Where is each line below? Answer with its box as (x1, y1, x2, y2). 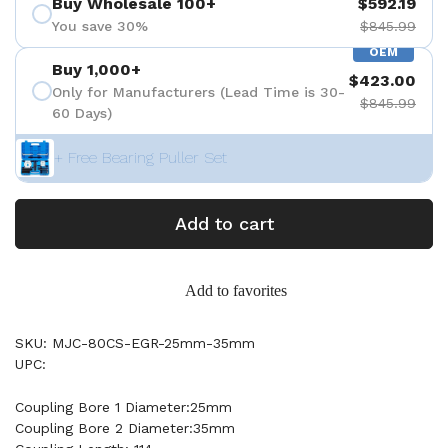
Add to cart (174, 213, 274, 234)
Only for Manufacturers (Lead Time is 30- (52, 84, 345, 100)
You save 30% (52, 17, 148, 34)
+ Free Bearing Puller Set (54, 148, 227, 167)
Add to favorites (185, 282, 287, 299)
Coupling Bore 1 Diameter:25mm (15, 399, 232, 415)
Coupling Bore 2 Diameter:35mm (15, 420, 235, 436)
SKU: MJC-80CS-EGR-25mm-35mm (15, 335, 255, 351)
